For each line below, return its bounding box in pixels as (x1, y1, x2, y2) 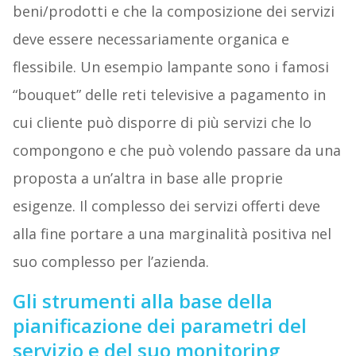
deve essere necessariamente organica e (12, 29, 289, 48)
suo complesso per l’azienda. (12, 251, 209, 271)
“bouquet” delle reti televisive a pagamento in (12, 84, 326, 104)
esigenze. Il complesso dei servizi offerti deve (12, 195, 320, 215)
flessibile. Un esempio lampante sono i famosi (12, 56, 329, 76)
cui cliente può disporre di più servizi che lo (12, 112, 311, 132)
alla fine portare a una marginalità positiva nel (12, 223, 331, 243)
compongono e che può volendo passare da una (12, 140, 341, 160)
